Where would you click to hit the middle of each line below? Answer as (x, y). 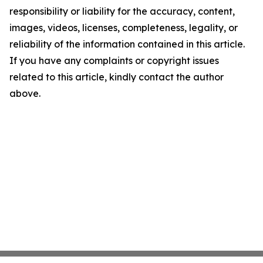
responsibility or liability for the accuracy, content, (122, 11)
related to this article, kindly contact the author (117, 77)
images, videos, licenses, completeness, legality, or (124, 28)
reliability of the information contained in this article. (127, 44)
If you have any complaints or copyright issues (114, 61)
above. (25, 94)
